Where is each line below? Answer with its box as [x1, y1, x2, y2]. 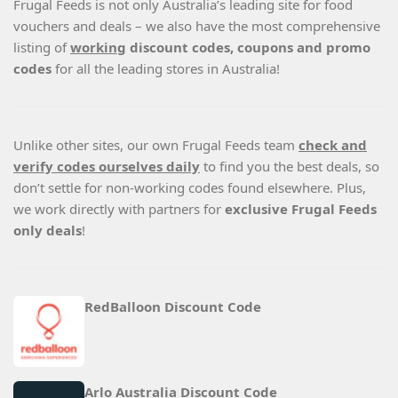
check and [298, 136, 367, 155]
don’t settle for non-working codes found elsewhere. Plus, [13, 179, 366, 197]
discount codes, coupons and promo [126, 38, 370, 57]
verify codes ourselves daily [13, 157, 200, 176]
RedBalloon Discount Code [84, 298, 261, 316]
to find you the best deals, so [200, 157, 379, 176]
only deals [13, 221, 82, 240]
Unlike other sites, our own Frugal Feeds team [13, 136, 298, 155]
